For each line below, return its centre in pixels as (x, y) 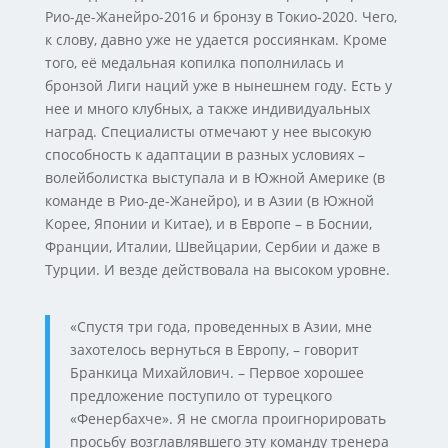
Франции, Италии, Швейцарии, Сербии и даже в (212, 246)
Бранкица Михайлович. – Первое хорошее (216, 372)
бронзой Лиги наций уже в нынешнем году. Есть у (218, 85)
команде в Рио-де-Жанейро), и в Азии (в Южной (209, 200)
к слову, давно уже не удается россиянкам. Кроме (215, 39)
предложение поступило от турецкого (200, 395)
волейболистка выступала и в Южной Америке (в (214, 177)
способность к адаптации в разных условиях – (204, 154)
